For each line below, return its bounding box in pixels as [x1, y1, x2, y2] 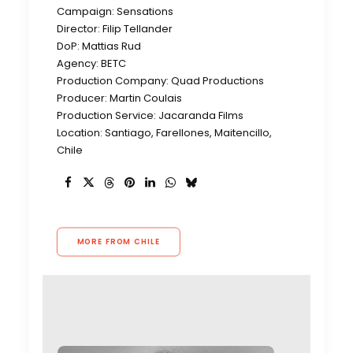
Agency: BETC [57, 56, 126, 71]
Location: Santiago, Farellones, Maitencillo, [57, 125, 272, 140]
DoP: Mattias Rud [57, 39, 141, 54]
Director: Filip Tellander [57, 21, 173, 36]
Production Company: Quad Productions [57, 73, 264, 88]
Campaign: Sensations [57, 4, 173, 19]
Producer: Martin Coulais [57, 91, 182, 106]
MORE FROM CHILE [76, 236, 161, 247]
